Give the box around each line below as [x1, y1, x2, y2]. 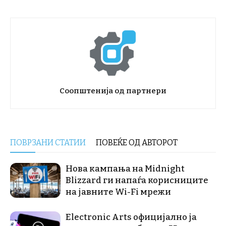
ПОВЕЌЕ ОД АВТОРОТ [96, 137, 178, 147]
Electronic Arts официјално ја [66, 211, 197, 222]
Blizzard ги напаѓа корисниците [66, 175, 208, 186]
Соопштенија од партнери [60, 86, 166, 95]
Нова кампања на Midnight [66, 163, 185, 174]
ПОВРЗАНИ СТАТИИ [10, 137, 86, 147]
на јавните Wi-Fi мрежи [66, 186, 171, 197]
